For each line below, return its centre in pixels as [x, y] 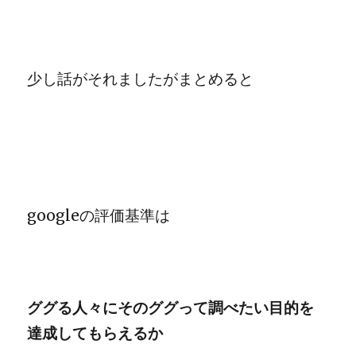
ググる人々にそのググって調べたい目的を [171, 308]
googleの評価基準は [99, 215]
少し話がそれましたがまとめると [141, 79]
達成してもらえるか [95, 333]
